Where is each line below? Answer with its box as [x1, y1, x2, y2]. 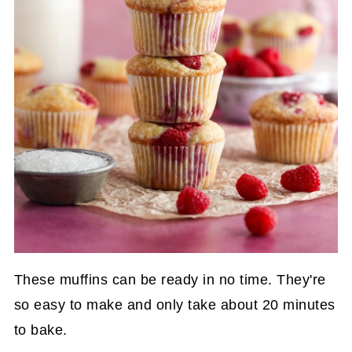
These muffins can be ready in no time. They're [13, 271, 326, 288]
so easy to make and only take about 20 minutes [13, 296, 335, 313]
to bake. [13, 321, 68, 338]
